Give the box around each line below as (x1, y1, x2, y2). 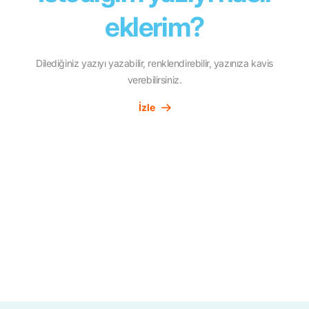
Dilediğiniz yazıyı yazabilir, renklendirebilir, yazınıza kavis (36, 57, 273, 70)
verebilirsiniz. (127, 74, 182, 86)
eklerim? (105, 10, 204, 43)
